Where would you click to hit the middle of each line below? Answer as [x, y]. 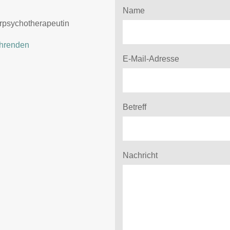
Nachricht [140, 155]
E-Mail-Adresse [151, 59]
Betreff [135, 107]
